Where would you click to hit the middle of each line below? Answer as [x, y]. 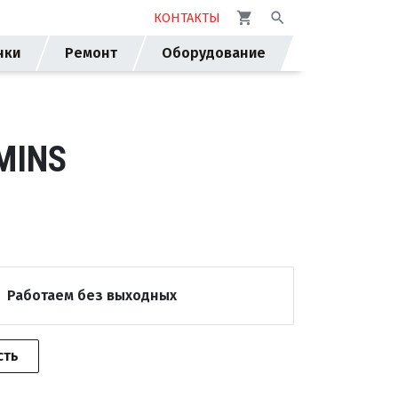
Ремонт [91, 53]
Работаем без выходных [92, 295]
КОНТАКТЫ [187, 18]
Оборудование [214, 53]
